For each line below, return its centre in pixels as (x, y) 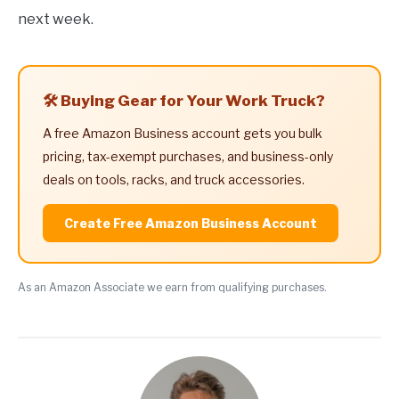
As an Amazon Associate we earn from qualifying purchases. (172, 288)
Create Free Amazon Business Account (191, 224)
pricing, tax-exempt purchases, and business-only (188, 157)
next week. (56, 20)
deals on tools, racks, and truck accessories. (174, 180)
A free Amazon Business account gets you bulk (183, 134)
